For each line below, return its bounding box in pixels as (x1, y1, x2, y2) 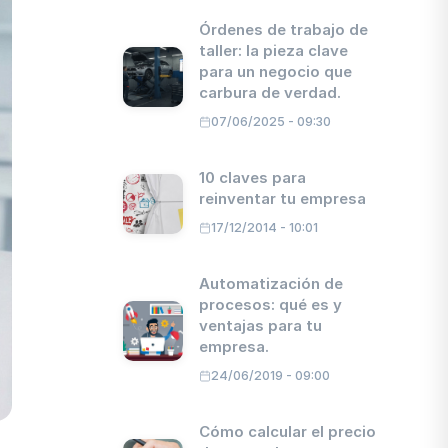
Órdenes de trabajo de (199, 20, 369, 39)
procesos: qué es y (199, 295, 343, 314)
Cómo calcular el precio (199, 422, 377, 441)
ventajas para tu (199, 316, 323, 335)
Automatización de (199, 274, 344, 293)
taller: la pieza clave (199, 41, 349, 60)
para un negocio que (199, 62, 353, 81)
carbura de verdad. (199, 83, 342, 102)
